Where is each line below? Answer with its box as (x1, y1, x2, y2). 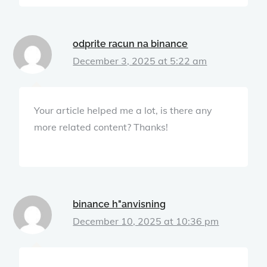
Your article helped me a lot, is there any (34, 104, 213, 116)
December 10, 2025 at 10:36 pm (73, 215, 219, 227)
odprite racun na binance (73, 38, 188, 49)
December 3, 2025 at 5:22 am (73, 54, 207, 67)
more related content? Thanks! (34, 120, 169, 133)
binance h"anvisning (73, 198, 166, 210)
